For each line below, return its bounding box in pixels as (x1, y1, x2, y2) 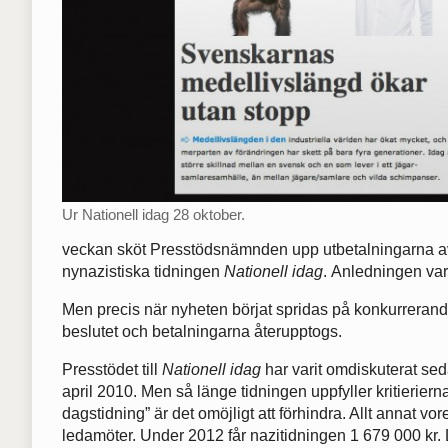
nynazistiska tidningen (62, 263, 224, 281)
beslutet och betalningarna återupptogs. (62, 323, 342, 341)
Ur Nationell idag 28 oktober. (62, 205, 245, 223)
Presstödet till (62, 361, 162, 379)
